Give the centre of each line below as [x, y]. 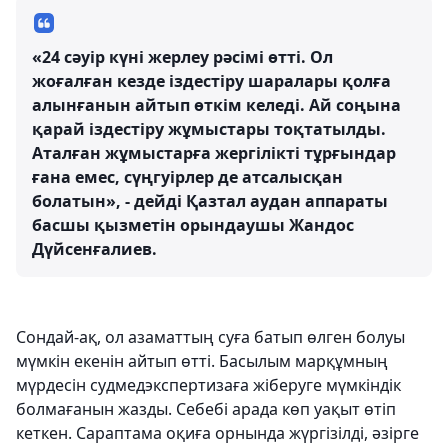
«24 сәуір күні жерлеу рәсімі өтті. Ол [182, 57]
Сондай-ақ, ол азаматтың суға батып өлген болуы [210, 337]
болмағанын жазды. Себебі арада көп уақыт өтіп [206, 409]
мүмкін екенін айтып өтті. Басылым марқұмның [202, 361]
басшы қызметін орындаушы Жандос [193, 225]
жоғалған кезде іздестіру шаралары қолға [211, 81]
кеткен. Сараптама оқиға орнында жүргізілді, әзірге [217, 433]
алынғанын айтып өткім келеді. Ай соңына [216, 105]
